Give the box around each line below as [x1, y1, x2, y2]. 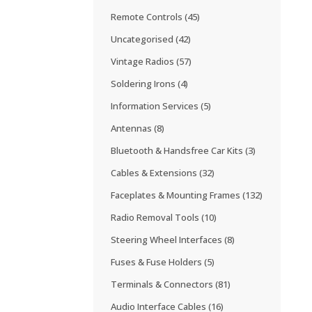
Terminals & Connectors [111, 278, 216, 290]
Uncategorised [111, 33, 176, 45]
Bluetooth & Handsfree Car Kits [111, 144, 246, 157]
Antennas [111, 122, 155, 134]
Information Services [111, 100, 201, 112]
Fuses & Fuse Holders [111, 256, 205, 268]
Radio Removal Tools [111, 211, 202, 224]
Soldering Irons [111, 77, 178, 90]
